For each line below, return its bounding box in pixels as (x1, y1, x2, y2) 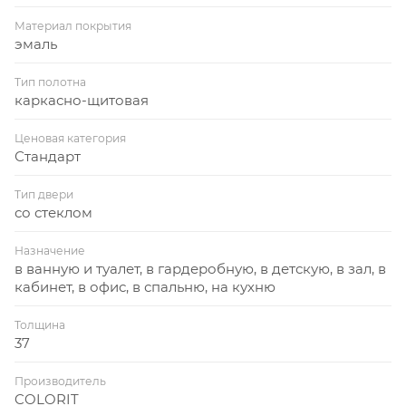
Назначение (14, 243, 85, 257)
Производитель (14, 373, 106, 388)
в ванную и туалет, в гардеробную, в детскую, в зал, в (14, 259, 386, 277)
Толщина (14, 317, 65, 332)
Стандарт (14, 147, 81, 165)
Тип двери (14, 187, 73, 201)
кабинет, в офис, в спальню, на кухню (14, 277, 275, 295)
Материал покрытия (14, 18, 131, 33)
